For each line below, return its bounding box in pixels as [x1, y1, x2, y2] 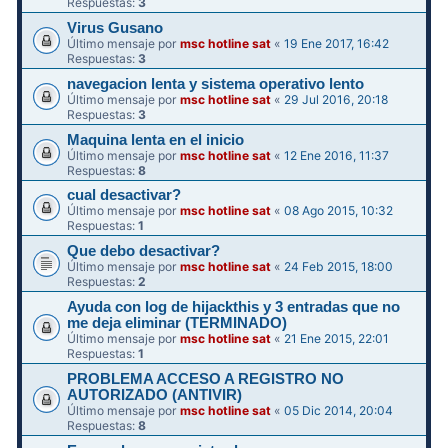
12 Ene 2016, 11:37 [284, 147, 390, 163]
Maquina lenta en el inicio [67, 131, 245, 148]
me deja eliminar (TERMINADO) [67, 315, 288, 332]
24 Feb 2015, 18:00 [284, 259, 394, 275]
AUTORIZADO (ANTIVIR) [67, 386, 243, 403]
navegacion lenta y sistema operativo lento [67, 75, 365, 92]
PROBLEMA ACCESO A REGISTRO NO [67, 370, 345, 387]
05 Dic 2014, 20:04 [284, 402, 394, 418]
